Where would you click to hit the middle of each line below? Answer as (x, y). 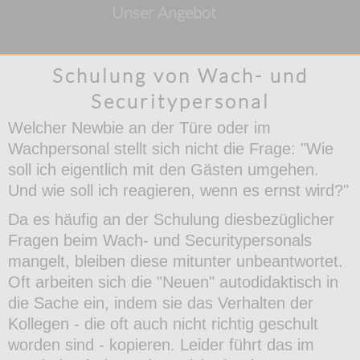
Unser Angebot (164, 12)
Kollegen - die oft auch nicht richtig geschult (163, 324)
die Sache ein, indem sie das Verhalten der (161, 303)
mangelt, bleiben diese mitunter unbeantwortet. (176, 262)
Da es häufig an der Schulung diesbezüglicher (171, 220)
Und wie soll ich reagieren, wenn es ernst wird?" (178, 191)
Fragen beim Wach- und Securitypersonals (160, 241)
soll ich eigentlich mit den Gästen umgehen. (164, 170)
